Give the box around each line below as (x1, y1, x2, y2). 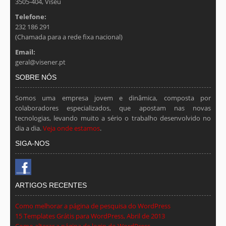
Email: (15, 47, 35, 56)
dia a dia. (15, 124, 43, 133)
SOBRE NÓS (15, 73, 56, 81)
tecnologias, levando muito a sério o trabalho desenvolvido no (15, 114, 211, 123)
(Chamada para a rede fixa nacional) (15, 32, 123, 41)
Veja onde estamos (43, 124, 100, 133)
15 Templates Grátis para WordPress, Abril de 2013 (15, 211, 165, 220)
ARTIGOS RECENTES (15, 181, 87, 189)
